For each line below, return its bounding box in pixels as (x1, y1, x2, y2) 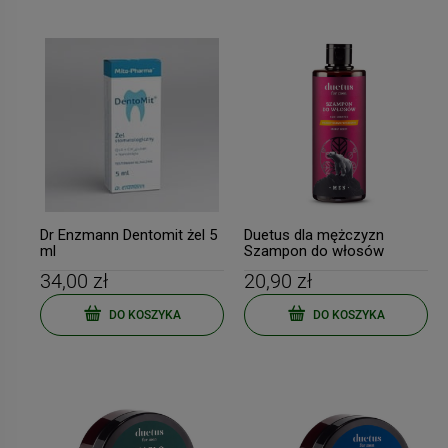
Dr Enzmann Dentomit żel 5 (40, 226, 217, 244)
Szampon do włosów (244, 242, 384, 260)
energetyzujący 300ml (244, 258, 387, 276)
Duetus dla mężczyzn (244, 226, 384, 244)
